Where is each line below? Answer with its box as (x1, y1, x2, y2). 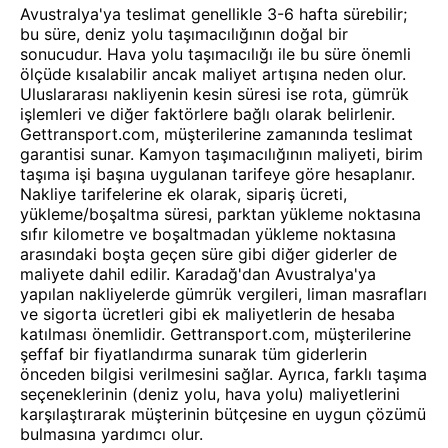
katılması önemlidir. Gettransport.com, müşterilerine (20, 324, 411, 344)
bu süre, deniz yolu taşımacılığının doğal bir (20, 24, 348, 44)
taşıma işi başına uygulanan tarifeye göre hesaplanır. (20, 164, 415, 184)
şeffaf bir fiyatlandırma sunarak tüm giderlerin (20, 344, 367, 364)
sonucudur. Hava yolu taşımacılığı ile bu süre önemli (20, 44, 411, 64)
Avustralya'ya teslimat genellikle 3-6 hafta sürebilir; (20, 4, 407, 24)
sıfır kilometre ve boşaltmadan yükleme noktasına (20, 224, 396, 244)
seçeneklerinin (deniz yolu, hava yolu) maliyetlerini (20, 384, 400, 404)
